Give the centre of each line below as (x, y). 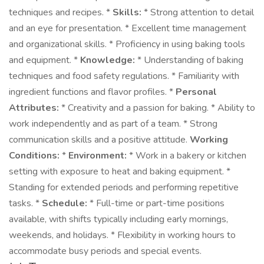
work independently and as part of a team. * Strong (113, 124)
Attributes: (34, 108)
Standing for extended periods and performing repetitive (124, 187)
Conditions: (34, 156)
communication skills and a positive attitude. (99, 140)
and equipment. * (44, 60)
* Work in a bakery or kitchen (187, 156)
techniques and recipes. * (61, 12)
